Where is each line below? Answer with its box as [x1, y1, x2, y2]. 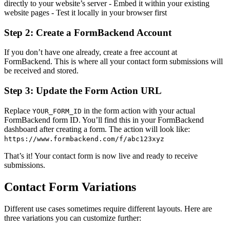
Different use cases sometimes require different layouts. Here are [4, 204, 212, 213]
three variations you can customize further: [4, 213, 141, 222]
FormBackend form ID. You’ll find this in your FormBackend [4, 115, 204, 124]
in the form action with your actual [82, 106, 195, 115]
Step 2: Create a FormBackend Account [4, 27, 171, 38]
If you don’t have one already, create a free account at [4, 48, 177, 57]
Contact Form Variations [4, 180, 136, 194]
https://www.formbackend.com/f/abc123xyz [4, 135, 164, 143]
